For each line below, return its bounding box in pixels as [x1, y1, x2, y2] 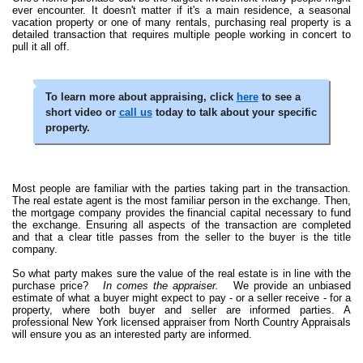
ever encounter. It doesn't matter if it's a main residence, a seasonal [12, 3, 351, 16]
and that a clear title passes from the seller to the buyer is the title [12, 230, 351, 243]
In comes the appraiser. [103, 279, 228, 292]
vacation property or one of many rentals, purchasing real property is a [12, 15, 351, 28]
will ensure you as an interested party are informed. [12, 327, 252, 340]
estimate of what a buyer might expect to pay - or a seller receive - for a [12, 291, 351, 304]
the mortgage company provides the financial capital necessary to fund [12, 206, 351, 219]
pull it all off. [12, 40, 70, 53]
